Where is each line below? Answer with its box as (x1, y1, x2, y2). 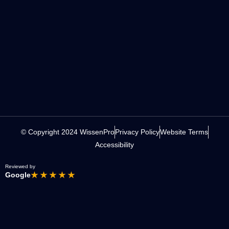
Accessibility (95, 140, 134, 149)
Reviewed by (5, 163, 35, 169)
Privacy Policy (114, 127, 159, 136)
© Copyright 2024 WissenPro (20, 127, 114, 136)
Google (5, 170, 31, 179)
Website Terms (159, 127, 208, 136)
